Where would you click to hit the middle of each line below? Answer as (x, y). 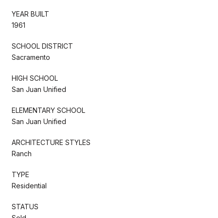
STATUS (25, 206)
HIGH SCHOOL (35, 78)
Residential (29, 185)
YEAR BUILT (30, 14)
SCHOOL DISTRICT (42, 46)
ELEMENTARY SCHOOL (48, 110)
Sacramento (31, 57)
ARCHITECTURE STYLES (51, 142)
